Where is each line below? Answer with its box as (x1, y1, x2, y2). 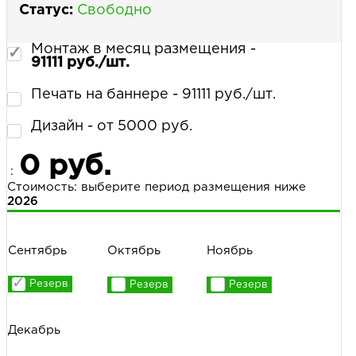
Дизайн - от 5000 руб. (31, 119, 192, 133)
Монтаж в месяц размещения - (31, 42, 256, 56)
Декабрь (8, 324, 60, 335)
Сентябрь (8, 245, 67, 256)
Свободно (77, 3, 152, 17)
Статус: (19, 3, 73, 17)
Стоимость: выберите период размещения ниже (7, 181, 306, 192)
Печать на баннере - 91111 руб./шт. (31, 87, 276, 101)
